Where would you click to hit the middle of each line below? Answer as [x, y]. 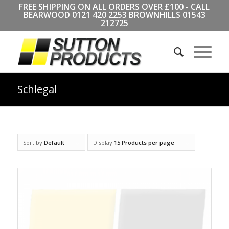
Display [103, 142]
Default [54, 142]
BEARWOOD [48, 15]
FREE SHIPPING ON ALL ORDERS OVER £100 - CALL [114, 7]
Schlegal [37, 89]
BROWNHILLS [154, 15]
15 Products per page [144, 142]
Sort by [33, 142]
